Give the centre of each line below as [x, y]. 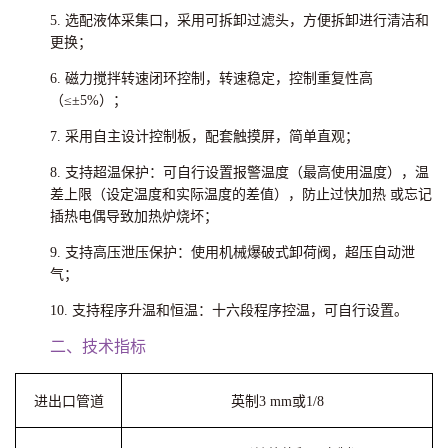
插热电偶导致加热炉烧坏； [134, 216]
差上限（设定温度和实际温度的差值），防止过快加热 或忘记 [241, 194]
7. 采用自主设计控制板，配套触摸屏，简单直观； [204, 136]
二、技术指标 [98, 346]
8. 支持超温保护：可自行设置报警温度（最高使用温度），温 [239, 172]
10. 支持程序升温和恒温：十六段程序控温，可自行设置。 [229, 310]
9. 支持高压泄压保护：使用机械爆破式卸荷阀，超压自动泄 [232, 252]
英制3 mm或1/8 [277, 401]
